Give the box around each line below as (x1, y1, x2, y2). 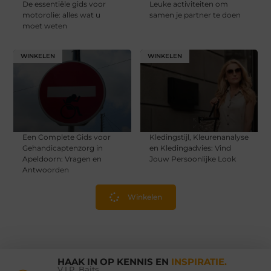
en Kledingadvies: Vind (149, 143, 231, 152)
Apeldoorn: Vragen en (22, 154, 102, 163)
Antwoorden (22, 165, 70, 174)
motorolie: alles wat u (22, 10, 101, 19)
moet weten (22, 21, 68, 30)
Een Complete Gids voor (22, 132, 111, 142)
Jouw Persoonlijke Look (149, 154, 236, 163)
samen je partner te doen (149, 10, 241, 19)
